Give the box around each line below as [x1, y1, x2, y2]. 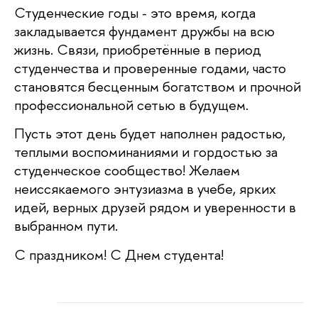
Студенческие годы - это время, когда [14, 2, 256, 22]
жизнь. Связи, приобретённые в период [14, 39, 261, 59]
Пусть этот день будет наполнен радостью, [14, 124, 285, 143]
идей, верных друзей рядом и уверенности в [14, 197, 296, 217]
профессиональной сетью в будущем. [14, 94, 248, 114]
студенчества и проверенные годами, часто [14, 57, 286, 77]
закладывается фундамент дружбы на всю [14, 21, 275, 40]
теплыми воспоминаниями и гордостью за [14, 142, 278, 162]
